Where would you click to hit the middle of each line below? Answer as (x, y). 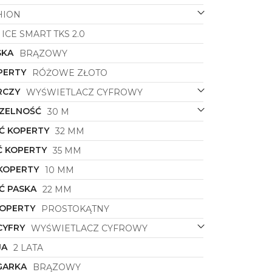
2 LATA (28, 248)
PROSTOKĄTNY (75, 209)
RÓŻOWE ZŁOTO (70, 73)
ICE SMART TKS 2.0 (43, 34)
